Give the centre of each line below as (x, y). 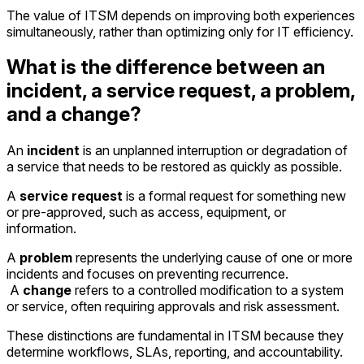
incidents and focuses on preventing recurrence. (147, 274)
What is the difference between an (166, 67)
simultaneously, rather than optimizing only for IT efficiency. (180, 31)
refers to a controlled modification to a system (208, 290)
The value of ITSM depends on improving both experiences (181, 15)
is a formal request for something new (234, 196)
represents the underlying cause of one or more (212, 258)
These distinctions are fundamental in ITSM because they (175, 336)
